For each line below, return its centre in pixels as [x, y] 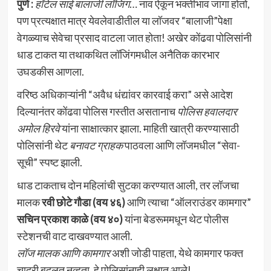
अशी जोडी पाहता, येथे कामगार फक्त [176, 253]
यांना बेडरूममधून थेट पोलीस [175, 219]
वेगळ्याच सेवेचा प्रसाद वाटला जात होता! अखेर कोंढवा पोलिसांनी [134, 38]
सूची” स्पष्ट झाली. [49, 162]
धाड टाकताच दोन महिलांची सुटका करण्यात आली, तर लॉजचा [128, 185]
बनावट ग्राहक [96, 145]
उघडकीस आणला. [50, 72]
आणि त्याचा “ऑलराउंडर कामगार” [188, 202]
